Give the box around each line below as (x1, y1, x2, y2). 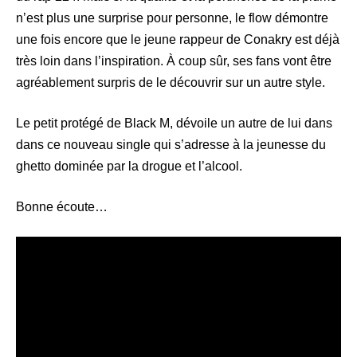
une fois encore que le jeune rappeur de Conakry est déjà (16, 33, 339, 47)
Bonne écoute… (16, 200, 108, 214)
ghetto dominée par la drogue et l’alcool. (16, 159, 242, 174)
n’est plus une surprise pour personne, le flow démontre (16, 11, 328, 25)
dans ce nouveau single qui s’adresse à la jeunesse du (16, 138, 326, 152)
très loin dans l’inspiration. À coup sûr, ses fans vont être (16, 54, 331, 69)
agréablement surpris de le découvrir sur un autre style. (16, 76, 325, 90)
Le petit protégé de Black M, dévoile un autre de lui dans (16, 116, 332, 131)
